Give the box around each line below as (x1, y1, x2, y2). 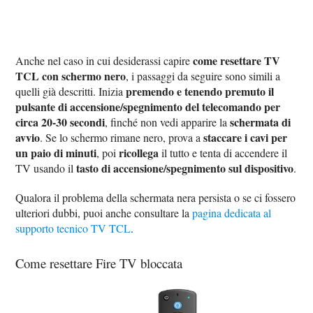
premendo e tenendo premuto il (126, 83, 275, 100)
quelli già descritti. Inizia (15, 84, 126, 99)
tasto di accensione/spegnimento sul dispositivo (76, 160, 294, 177)
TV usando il (15, 161, 77, 176)
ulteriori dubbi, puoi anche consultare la (15, 205, 193, 221)
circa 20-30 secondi (15, 114, 105, 131)
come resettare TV (193, 52, 281, 69)
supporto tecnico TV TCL (15, 221, 131, 236)
